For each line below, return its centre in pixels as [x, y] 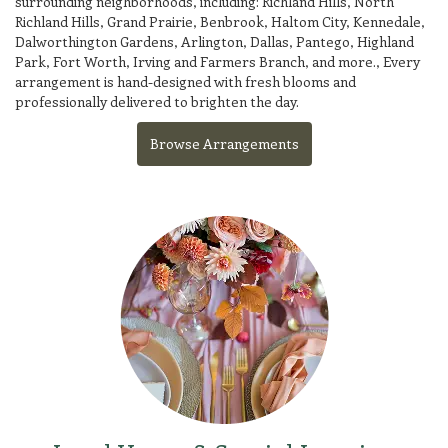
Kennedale [387, 21]
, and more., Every [362, 61]
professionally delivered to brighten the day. [157, 101]
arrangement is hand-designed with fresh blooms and [185, 81]
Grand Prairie [150, 21]
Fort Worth [89, 61]
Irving [152, 61]
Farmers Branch [252, 61]
